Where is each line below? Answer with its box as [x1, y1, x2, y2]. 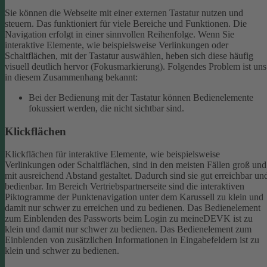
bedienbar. [5, 181, 46, 192]
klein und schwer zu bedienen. [5, 246, 119, 256]
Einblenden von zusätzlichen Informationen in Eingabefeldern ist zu [5, 235, 259, 246]
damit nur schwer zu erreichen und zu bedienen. [5, 203, 187, 213]
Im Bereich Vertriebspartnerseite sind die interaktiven [46, 181, 244, 192]
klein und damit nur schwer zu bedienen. [5, 224, 160, 235]
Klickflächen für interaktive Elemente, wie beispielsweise [5, 149, 220, 160]
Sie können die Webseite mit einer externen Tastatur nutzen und [5, 8, 243, 18]
